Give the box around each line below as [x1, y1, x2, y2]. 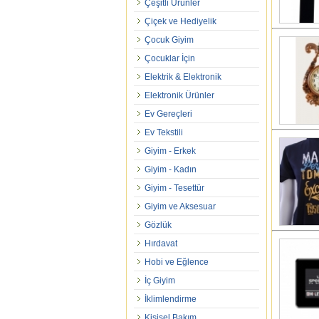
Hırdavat [145, 239, 177, 249]
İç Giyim [145, 276, 175, 286]
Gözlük [145, 220, 172, 230]
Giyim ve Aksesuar [145, 202, 216, 211]
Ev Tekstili [145, 127, 183, 137]
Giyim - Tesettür [145, 183, 204, 193]
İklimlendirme [145, 294, 197, 304]
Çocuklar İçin [145, 53, 195, 63]
